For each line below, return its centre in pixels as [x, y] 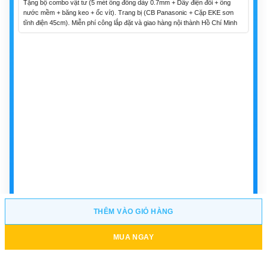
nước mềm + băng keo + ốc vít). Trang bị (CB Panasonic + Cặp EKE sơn [129, 13]
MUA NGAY [133, 237]
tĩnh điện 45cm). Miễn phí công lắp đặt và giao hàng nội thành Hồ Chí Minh [131, 23]
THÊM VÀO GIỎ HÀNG [133, 212]
